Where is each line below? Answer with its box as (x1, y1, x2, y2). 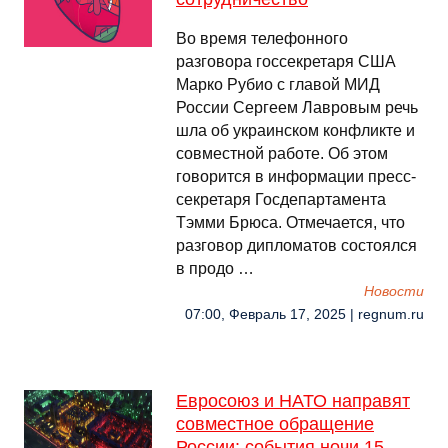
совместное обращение (176, 414, 374, 434)
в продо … (176, 260, 254, 277)
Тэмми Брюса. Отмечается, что (176, 214, 405, 231)
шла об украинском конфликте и (176, 122, 415, 139)
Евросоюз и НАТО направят (176, 391, 410, 411)
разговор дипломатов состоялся (176, 237, 417, 254)
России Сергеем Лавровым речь (176, 99, 418, 116)
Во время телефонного (176, 30, 348, 47)
